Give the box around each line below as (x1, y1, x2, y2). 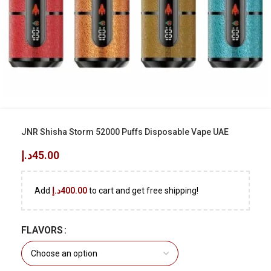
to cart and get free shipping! (87, 186, 198, 195)
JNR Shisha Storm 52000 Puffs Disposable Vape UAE (21, 127, 229, 137)
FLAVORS (21, 224, 63, 236)
